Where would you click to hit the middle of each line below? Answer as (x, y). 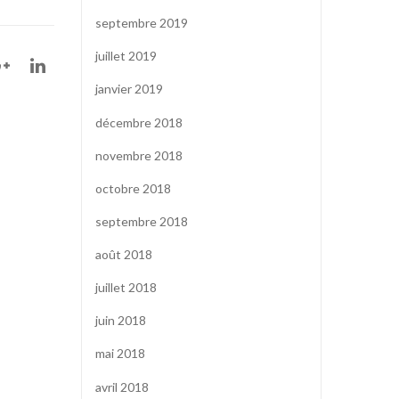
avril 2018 (122, 387)
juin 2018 (121, 321)
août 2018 (124, 255)
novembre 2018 (139, 155)
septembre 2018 (142, 221)
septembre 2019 (142, 23)
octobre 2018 (133, 188)
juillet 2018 (126, 288)
